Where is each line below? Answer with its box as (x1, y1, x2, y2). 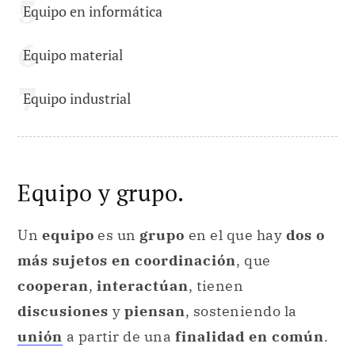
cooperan (17, 277, 89, 296)
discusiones (17, 302, 109, 321)
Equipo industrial (23, 89, 131, 109)
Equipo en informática (23, 2, 162, 21)
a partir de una (63, 327, 175, 346)
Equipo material (23, 45, 123, 65)
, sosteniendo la (185, 302, 297, 321)
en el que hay (185, 226, 286, 245)
